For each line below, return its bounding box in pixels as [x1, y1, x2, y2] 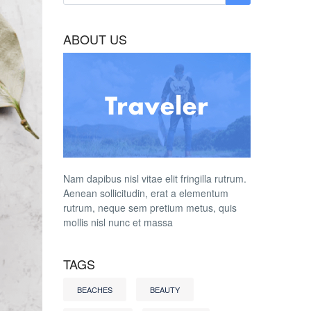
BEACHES [77, 284, 112, 295]
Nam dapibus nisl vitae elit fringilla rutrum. [63, 171, 246, 185]
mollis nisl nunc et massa [63, 215, 173, 229]
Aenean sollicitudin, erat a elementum [63, 186, 228, 200]
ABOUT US [63, 30, 127, 48]
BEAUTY [150, 284, 180, 295]
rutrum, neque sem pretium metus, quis [63, 201, 237, 215]
